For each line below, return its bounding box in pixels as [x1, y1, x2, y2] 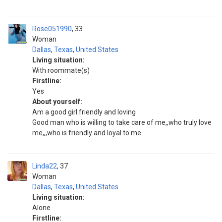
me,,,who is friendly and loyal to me [32, 129, 141, 137]
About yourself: [32, 98, 82, 106]
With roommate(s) [32, 66, 90, 74]
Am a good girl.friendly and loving [32, 108, 136, 116]
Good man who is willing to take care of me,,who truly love [32, 118, 212, 126]
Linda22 [32, 162, 57, 170]
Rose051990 [32, 25, 72, 33]
